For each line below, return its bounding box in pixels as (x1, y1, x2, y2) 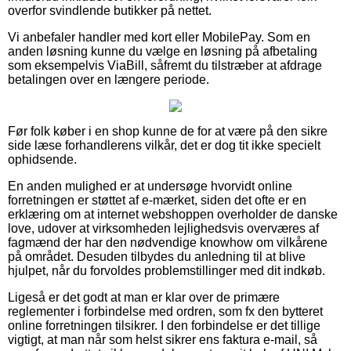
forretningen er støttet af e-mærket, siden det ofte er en (8, 193, 306, 207)
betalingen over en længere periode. (8, 72, 209, 86)
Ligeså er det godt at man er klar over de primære (8, 290, 280, 304)
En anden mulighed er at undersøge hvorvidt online (8, 179, 292, 193)
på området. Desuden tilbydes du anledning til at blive (8, 249, 306, 263)
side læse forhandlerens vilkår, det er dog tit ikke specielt (8, 138, 320, 152)
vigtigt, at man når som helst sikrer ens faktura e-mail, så (8, 332, 317, 346)
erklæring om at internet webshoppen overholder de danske (8, 207, 338, 221)
